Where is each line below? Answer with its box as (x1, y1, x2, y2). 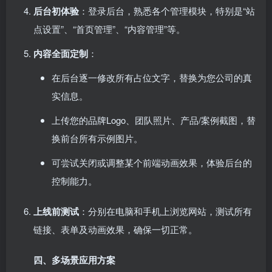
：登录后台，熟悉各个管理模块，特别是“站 (79, 4, 255, 17)
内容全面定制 (33, 47, 88, 60)
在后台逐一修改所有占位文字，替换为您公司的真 (52, 71, 252, 84)
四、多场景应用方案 (33, 253, 115, 267)
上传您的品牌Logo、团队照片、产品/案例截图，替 (52, 114, 256, 126)
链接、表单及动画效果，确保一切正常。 (33, 223, 197, 236)
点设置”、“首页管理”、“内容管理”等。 (33, 22, 185, 35)
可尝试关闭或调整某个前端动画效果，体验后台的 (52, 156, 252, 169)
